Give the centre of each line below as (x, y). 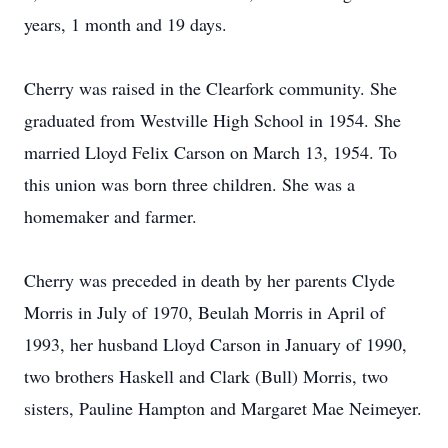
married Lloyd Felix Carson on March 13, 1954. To (210, 152)
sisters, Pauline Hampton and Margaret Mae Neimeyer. (223, 408)
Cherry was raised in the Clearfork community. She (210, 88)
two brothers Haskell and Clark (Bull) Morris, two (206, 376)
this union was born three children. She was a (189, 184)
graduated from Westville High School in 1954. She (212, 120)
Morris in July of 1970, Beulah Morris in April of (204, 312)
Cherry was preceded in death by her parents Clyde (209, 280)
